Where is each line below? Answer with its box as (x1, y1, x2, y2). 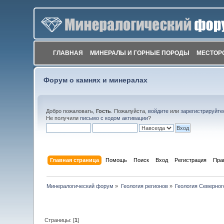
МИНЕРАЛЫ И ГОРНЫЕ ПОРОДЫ (90, 49, 190, 56)
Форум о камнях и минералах (43, 76, 148, 84)
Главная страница (49, 156, 99, 163)
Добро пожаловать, (46, 108, 96, 114)
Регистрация (174, 156, 206, 163)
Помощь (105, 156, 127, 163)
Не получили (46, 115, 80, 121)
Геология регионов (120, 182, 168, 189)
